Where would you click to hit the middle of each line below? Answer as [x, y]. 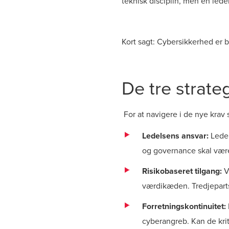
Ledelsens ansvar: [175, 136]
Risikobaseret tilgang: [182, 171]
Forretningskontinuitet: [184, 206]
